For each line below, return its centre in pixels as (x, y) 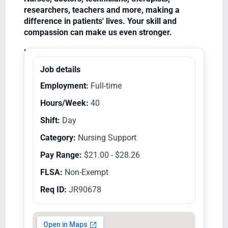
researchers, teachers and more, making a (102, 10)
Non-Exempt (85, 172)
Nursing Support (106, 137)
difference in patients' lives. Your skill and (100, 21)
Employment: (64, 85)
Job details (60, 69)
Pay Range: (61, 155)
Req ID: (53, 189)
